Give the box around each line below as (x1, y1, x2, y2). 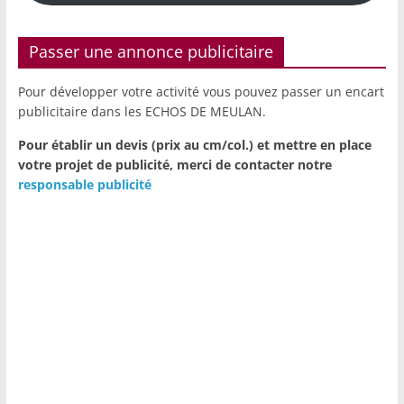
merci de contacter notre (176, 156, 332, 174)
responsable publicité (17, 176, 151, 194)
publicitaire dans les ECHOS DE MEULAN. (17, 103, 266, 121)
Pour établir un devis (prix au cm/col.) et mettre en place (17, 136, 372, 154)
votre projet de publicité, (17, 156, 177, 174)
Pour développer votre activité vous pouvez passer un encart (17, 83, 384, 101)
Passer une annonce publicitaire (28, 41, 273, 63)
